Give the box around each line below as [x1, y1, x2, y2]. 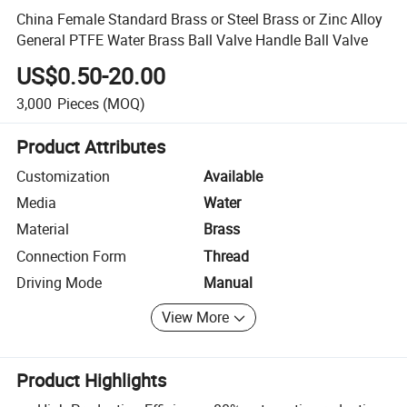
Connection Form [16, 245, 127, 266]
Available [203, 165, 263, 186]
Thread [203, 245, 249, 266]
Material [16, 219, 70, 240]
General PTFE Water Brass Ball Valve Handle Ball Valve [16, 29, 369, 50]
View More [162, 307, 230, 328]
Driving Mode [16, 273, 103, 293]
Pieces [56, 93, 99, 114]
